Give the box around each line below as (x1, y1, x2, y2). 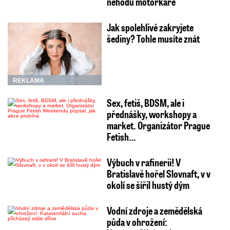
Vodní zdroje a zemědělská (106, 203, 202, 217)
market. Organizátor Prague (106, 118, 210, 132)
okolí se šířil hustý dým (106, 178, 189, 191)
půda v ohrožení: (106, 215, 167, 228)
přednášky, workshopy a (106, 107, 197, 121)
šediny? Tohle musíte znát (106, 31, 200, 45)
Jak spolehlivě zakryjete (106, 20, 194, 34)
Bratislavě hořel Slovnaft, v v (106, 166, 210, 180)
